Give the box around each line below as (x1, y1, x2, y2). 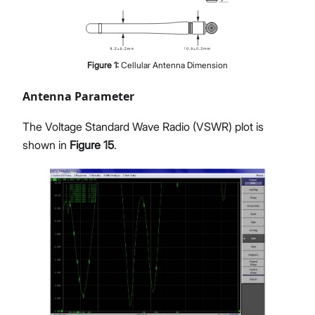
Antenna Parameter (22, 89, 134, 105)
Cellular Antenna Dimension (121, 60, 228, 71)
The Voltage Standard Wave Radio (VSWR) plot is (22, 120, 264, 134)
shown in (22, 138, 70, 153)
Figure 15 (70, 138, 114, 153)
